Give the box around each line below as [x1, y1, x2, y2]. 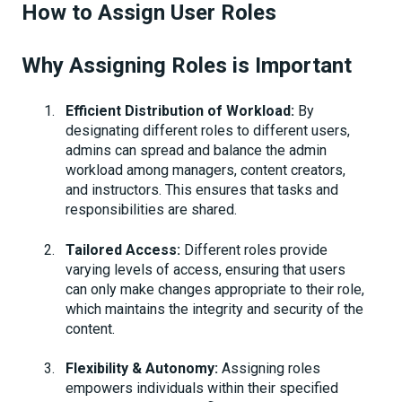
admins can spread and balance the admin [66, 142, 327, 160]
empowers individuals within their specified [66, 379, 338, 397]
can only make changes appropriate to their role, [66, 280, 364, 298]
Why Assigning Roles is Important [22, 52, 352, 78]
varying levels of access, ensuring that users [66, 260, 345, 278]
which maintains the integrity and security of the [66, 300, 363, 318]
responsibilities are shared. [66, 201, 237, 219]
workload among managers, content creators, [66, 162, 345, 179]
